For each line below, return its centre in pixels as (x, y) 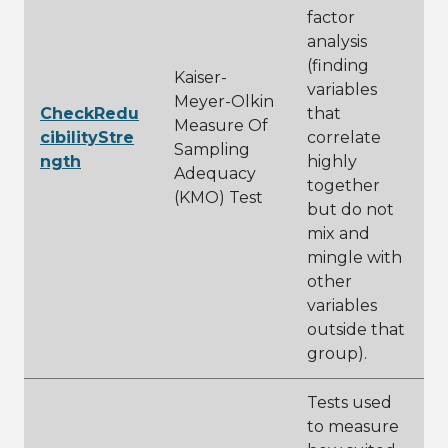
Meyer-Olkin (224, 101)
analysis (337, 41)
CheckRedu (89, 113)
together (343, 185)
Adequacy (215, 173)
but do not (350, 209)
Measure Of (221, 125)
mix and (338, 233)
